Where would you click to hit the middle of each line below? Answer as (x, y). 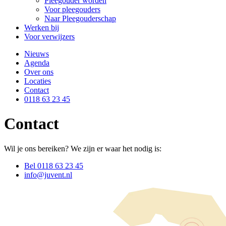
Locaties (38, 81)
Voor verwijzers (49, 37)
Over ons (39, 72)
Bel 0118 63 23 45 (54, 165)
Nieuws (37, 54)
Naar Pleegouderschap (80, 18)
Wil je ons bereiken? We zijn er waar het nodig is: (83, 148)
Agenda (37, 63)
